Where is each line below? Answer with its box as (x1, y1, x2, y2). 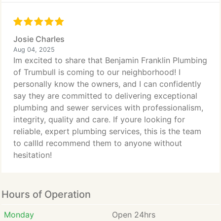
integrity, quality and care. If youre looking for (13, 114, 185, 124)
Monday (3, 210, 34, 220)
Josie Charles (13, 34, 65, 44)
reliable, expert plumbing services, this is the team (13, 126, 201, 136)
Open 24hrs (111, 210, 155, 220)
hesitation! (13, 150, 52, 160)
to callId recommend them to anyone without (13, 138, 182, 148)
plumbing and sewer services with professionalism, (13, 103, 203, 112)
